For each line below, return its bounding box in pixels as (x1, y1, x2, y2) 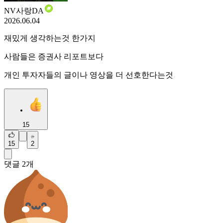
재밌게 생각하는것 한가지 (4, 34, 96, 42)
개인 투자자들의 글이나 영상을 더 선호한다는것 (4, 71, 173, 79)
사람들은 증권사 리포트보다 (4, 52, 104, 61)
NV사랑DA (4, 6, 44, 15)
